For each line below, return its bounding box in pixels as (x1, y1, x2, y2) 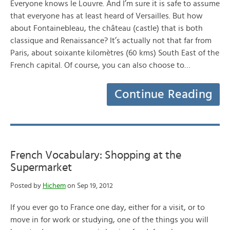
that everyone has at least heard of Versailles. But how (10, 12, 203, 20)
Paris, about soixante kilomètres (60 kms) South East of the (10, 49, 219, 57)
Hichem (43, 182, 66, 189)
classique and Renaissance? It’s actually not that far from (10, 36, 212, 45)
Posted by (10, 182, 43, 189)
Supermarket (10, 162, 72, 173)
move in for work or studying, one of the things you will (10, 216, 208, 224)
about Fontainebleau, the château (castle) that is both (10, 24, 203, 32)
